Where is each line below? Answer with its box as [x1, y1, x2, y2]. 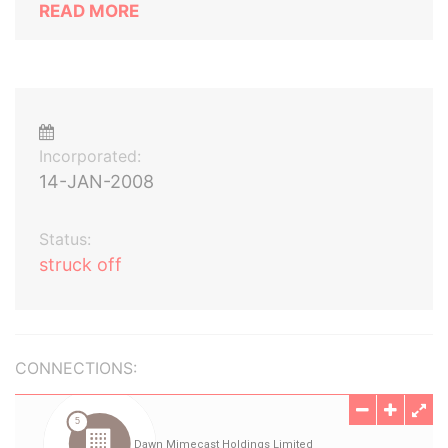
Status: [39, 229, 91, 249]
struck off [39, 254, 122, 275]
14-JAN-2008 [39, 171, 154, 192]
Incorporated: [39, 146, 141, 166]
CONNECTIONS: [15, 358, 137, 378]
